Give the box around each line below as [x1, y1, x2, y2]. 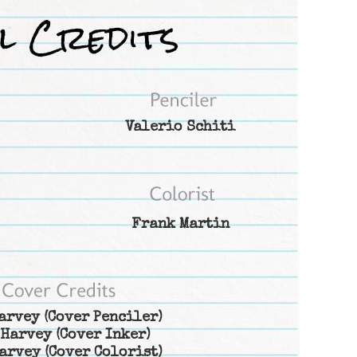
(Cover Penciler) [40, 311, 163, 326]
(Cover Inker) [52, 328, 151, 343]
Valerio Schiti [125, 120, 235, 135]
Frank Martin [131, 218, 229, 233]
